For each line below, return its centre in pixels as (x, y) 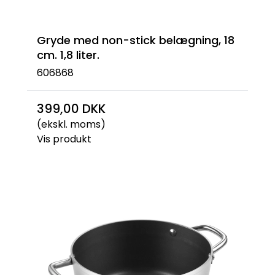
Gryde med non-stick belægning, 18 (136, 40)
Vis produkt (64, 139)
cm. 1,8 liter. (68, 55)
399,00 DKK (71, 108)
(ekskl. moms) (71, 124)
